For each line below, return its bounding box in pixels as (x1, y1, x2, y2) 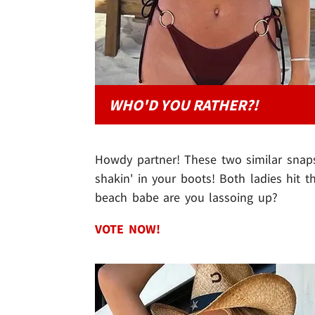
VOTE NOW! (95, 221, 169, 238)
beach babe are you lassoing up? (95, 189, 278, 206)
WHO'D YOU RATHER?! (109, 95, 258, 115)
